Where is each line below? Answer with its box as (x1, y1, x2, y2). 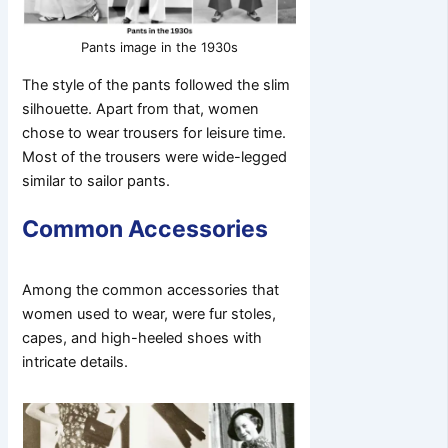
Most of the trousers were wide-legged (22, 147, 288, 166)
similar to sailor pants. (22, 171, 171, 190)
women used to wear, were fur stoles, (22, 305, 277, 324)
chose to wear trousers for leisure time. (22, 123, 287, 142)
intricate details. (22, 353, 133, 372)
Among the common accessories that (22, 281, 280, 300)
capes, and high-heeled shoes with (22, 329, 263, 348)
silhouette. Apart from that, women (22, 99, 260, 118)
